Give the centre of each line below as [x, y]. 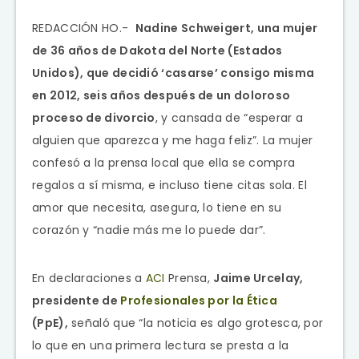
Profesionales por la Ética [199, 300]
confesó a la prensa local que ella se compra [164, 162]
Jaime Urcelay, [258, 278]
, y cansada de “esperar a [229, 117]
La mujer [288, 140]
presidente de [77, 300]
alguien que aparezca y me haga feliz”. [147, 140]
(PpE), [50, 323]
